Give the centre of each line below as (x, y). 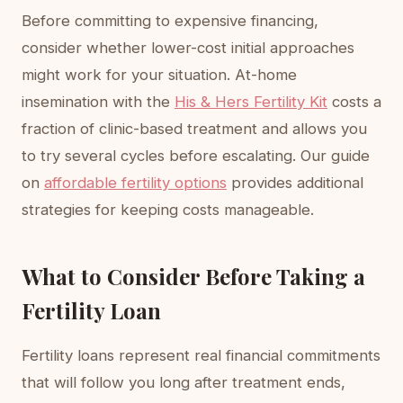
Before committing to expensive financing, (170, 21)
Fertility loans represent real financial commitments (201, 355)
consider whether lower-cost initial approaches (188, 48)
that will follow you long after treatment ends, (184, 382)
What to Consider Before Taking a (193, 276)
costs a (354, 102)
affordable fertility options (135, 183)
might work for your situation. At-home (159, 75)
